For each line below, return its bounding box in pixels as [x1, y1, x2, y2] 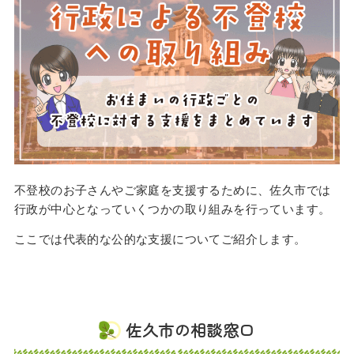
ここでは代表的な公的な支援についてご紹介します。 [13, 231, 307, 247]
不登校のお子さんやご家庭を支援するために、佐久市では [13, 182, 331, 198]
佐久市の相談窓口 [126, 318, 255, 342]
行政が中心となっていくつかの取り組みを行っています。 [13, 201, 331, 217]
